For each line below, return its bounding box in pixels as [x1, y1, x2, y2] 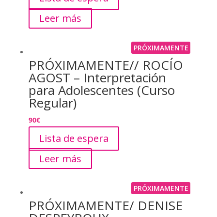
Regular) [28, 93, 77, 111]
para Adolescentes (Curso [28, 81, 175, 99]
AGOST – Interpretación [28, 68, 166, 86]
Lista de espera [39, 131, 108, 145]
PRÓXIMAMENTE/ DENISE [28, 196, 183, 214]
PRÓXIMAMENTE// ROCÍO [28, 56, 183, 74]
